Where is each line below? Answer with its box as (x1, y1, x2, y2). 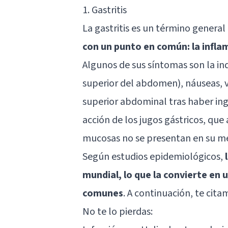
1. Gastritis (82, 3, 127, 17)
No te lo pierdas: (82, 204, 153, 219)
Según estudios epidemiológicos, (82, 149, 225, 164)
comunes (82, 186, 123, 201)
